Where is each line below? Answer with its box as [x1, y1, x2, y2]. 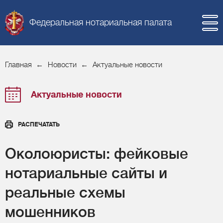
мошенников [5, 203, 96, 221]
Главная [5, 60, 32, 69]
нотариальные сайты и [5, 164, 167, 182]
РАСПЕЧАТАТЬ [18, 120, 60, 128]
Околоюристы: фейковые [5, 145, 188, 162]
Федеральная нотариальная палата [29, 17, 172, 28]
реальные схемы [5, 184, 125, 201]
